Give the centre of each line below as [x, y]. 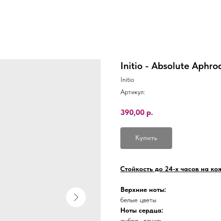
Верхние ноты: [143, 190]
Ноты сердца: [142, 210]
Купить [146, 138]
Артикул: [133, 92]
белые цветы [138, 200]
